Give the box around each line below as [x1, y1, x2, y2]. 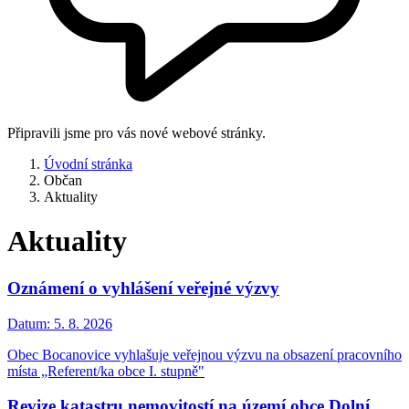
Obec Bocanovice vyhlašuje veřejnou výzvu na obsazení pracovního [7, 346, 402, 362]
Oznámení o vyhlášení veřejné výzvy [7, 278, 279, 298]
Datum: [7, 315, 50, 331]
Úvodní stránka [44, 156, 132, 172]
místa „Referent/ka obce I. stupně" [7, 362, 204, 379]
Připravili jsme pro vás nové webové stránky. [7, 125, 266, 141]
